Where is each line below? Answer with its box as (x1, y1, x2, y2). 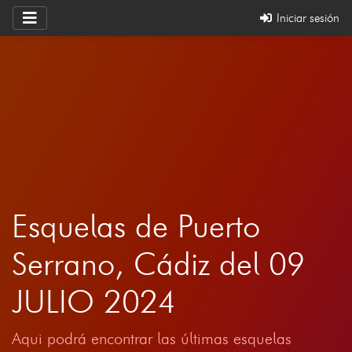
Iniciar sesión (273, 10, 339, 25)
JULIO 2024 (12, 281, 176, 321)
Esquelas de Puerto (12, 206, 260, 245)
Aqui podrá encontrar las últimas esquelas (12, 328, 291, 348)
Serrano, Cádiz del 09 (12, 244, 305, 283)
